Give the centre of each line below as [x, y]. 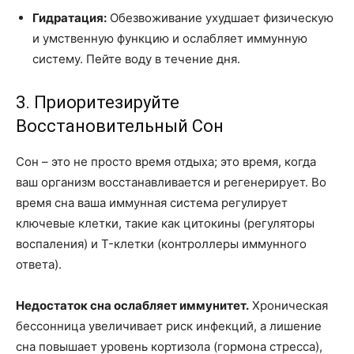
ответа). [39, 264]
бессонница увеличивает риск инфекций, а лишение [169, 326]
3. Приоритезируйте [98, 102]
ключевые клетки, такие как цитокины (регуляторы [165, 223]
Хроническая [288, 305]
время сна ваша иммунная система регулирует [152, 202]
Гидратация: [70, 17]
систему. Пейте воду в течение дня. [136, 58]
